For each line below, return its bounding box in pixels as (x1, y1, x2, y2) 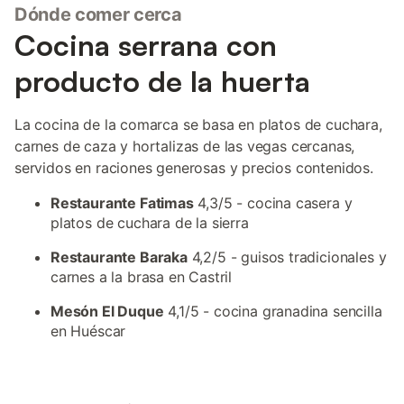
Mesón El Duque (50, 302, 164, 320)
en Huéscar (50, 322, 126, 340)
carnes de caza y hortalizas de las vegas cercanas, (14, 137, 355, 155)
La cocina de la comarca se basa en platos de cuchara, (14, 115, 382, 133)
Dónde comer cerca (14, 4, 182, 25)
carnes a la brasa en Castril (50, 268, 233, 286)
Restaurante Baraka (50, 248, 188, 266)
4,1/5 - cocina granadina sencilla (163, 302, 382, 320)
